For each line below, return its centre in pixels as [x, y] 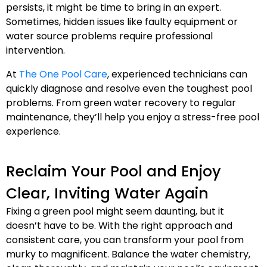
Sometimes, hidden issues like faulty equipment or [122, 22]
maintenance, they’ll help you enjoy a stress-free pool [133, 117]
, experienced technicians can [177, 74]
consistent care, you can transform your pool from [125, 240]
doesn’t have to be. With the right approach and [119, 226]
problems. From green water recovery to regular [121, 103]
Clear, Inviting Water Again [107, 193]
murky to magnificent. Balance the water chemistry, [128, 254]
